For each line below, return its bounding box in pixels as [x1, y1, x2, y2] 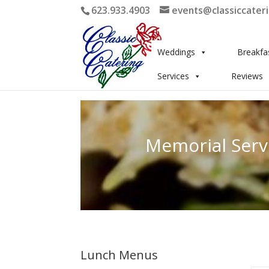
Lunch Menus [80, 246, 159, 263]
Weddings [157, 46, 196, 58]
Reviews [231, 70, 264, 82]
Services [157, 70, 190, 82]
